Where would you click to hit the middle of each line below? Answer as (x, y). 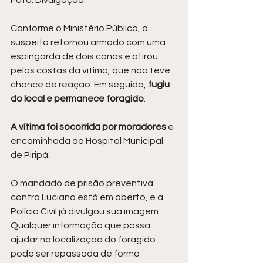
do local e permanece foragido (77, 99)
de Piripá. (30, 155)
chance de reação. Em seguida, (79, 85)
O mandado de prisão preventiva (83, 183)
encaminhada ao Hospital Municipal (88, 141)
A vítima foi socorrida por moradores (89, 127)
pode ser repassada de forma (76, 254)
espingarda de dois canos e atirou (85, 57)
